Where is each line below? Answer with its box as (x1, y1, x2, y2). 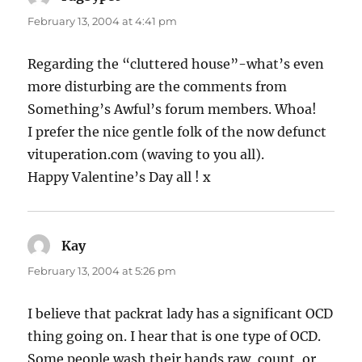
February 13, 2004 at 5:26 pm (27, 264, 177, 278)
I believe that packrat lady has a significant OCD (27, 305, 334, 322)
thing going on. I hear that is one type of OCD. (27, 328, 322, 345)
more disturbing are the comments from (27, 78, 288, 95)
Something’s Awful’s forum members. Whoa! (27, 101, 318, 118)
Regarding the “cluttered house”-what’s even (27, 56, 325, 73)
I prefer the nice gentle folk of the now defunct (27, 124, 327, 141)
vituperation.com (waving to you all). (27, 146, 265, 163)
